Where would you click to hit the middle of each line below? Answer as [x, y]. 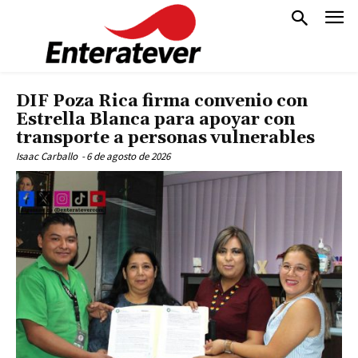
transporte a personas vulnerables [165, 138]
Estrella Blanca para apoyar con [155, 120]
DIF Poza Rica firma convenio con [162, 101]
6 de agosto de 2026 [128, 156]
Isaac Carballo [47, 156]
